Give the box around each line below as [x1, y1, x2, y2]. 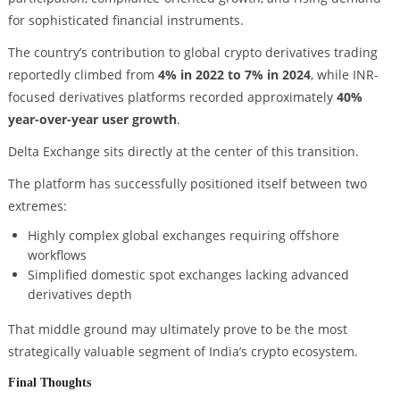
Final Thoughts [7, 374, 91, 389]
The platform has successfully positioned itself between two [7, 174, 367, 192]
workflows [27, 246, 87, 264]
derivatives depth [27, 286, 132, 304]
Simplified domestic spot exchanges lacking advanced [27, 266, 349, 284]
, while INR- [310, 65, 379, 83]
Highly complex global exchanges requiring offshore [27, 227, 339, 245]
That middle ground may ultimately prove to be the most [7, 320, 347, 337]
